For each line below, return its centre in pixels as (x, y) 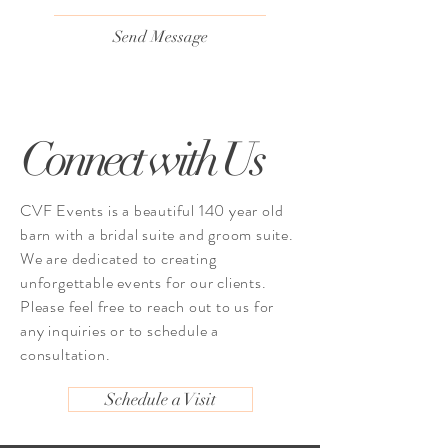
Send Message (160, 37)
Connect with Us (142, 160)
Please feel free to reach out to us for (147, 306)
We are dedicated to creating (118, 258)
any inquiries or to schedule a (120, 330)
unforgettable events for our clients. (143, 282)
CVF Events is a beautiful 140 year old (152, 210)
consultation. (65, 354)
